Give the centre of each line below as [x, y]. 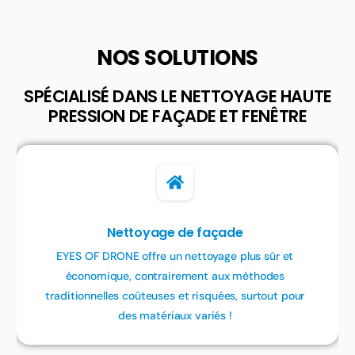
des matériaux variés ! [175, 316]
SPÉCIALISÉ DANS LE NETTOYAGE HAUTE [177, 97]
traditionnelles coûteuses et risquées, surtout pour [175, 296]
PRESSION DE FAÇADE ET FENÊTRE [178, 116]
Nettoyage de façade [175, 233]
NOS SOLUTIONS [177, 58]
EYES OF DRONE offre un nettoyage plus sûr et [175, 256]
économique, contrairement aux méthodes [175, 276]
